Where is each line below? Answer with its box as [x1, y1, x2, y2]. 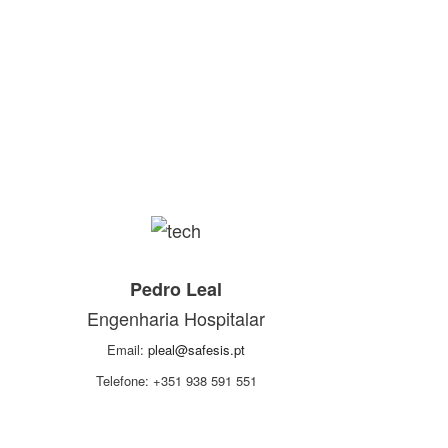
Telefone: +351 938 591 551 [95, 371, 257, 391]
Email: [107, 340, 148, 360]
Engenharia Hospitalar [87, 305, 265, 332]
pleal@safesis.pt [148, 340, 245, 360]
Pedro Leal [130, 276, 222, 303]
